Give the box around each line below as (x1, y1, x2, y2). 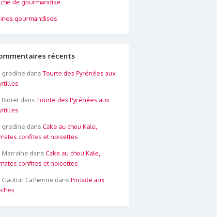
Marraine (1, 149, 28, 157)
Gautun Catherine (1, 176, 53, 184)
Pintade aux (70, 176, 105, 184)
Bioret (1, 96, 19, 104)
